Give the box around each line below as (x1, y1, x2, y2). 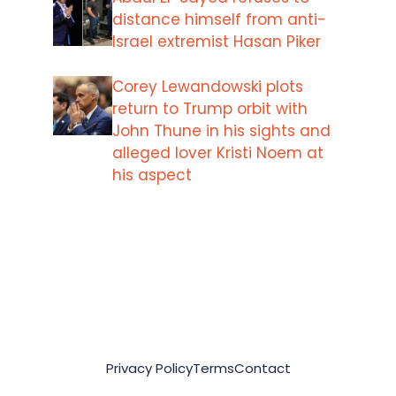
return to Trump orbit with (112, 97, 308, 119)
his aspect (112, 164, 192, 186)
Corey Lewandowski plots (112, 75, 303, 97)
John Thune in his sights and (112, 119, 331, 141)
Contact (233, 359, 291, 377)
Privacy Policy (105, 359, 193, 377)
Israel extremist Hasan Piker (112, 31, 321, 52)
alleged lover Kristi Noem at (112, 141, 324, 164)
